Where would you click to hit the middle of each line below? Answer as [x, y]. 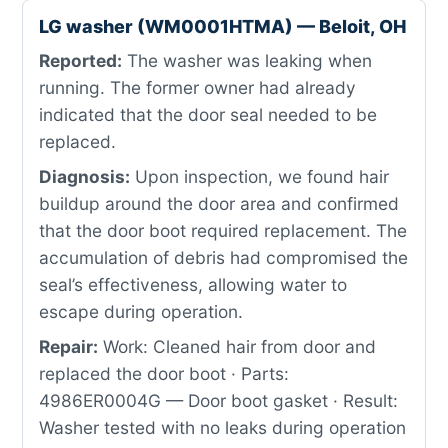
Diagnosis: [84, 176]
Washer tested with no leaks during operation [222, 427]
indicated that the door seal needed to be [208, 114]
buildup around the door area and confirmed [219, 203]
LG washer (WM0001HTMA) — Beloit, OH [222, 26]
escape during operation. [141, 311]
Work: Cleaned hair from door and [237, 346]
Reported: [80, 60]
